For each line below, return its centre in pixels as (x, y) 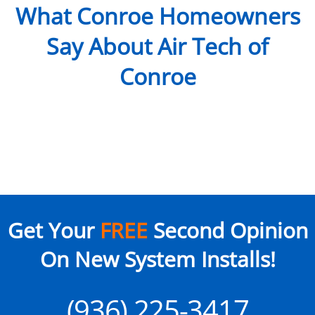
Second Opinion (227, 230)
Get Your (53, 230)
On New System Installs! (157, 259)
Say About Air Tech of (157, 46)
